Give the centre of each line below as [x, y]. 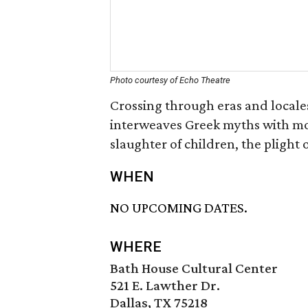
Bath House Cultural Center [194, 268]
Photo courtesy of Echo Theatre [170, 80]
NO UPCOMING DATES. [179, 208]
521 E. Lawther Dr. [165, 286]
